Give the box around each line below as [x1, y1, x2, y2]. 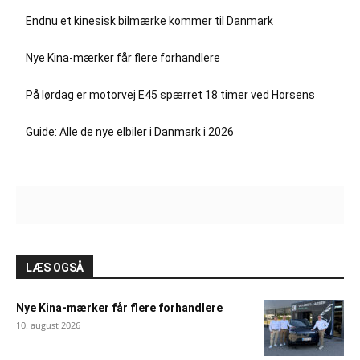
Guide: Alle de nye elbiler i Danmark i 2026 [26, 125, 234, 139]
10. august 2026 [16, 319, 80, 332]
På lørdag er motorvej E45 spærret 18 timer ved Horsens [26, 88, 315, 102]
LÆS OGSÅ [26, 261, 84, 275]
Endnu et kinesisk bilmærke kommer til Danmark [26, 14, 273, 28]
